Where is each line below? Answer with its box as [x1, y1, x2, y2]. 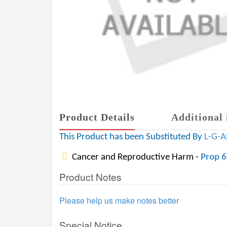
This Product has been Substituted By [59, 132, 204, 142]
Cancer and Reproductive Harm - [70, 153, 201, 162]
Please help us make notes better [59, 195, 179, 206]
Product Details [59, 111, 135, 123]
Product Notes [59, 170, 122, 183]
